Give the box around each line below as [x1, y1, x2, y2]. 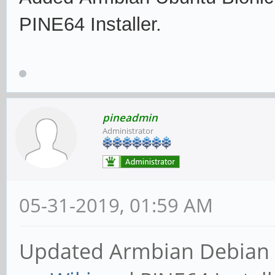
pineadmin [103, 110, 158, 125]
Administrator [103, 125, 153, 137]
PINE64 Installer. [19, 14, 161, 36]
